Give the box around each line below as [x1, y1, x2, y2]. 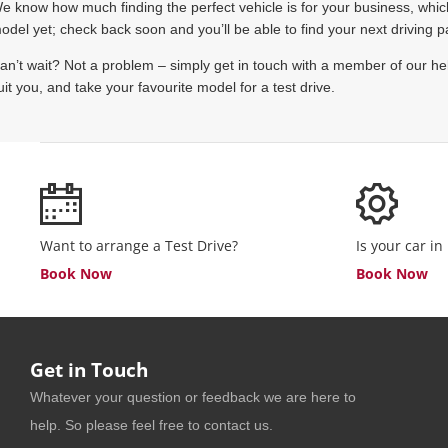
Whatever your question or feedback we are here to [30, 389, 356, 405]
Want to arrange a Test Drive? [40, 236, 238, 255]
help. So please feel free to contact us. [30, 417, 273, 433]
